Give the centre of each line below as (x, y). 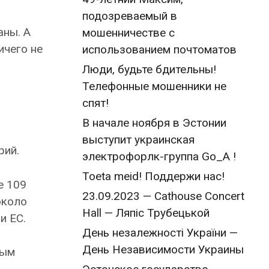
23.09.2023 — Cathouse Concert (163, 196)
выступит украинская (138, 140)
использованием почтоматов (159, 50)
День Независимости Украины (163, 249)
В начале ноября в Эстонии (154, 123)
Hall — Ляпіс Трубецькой (146, 213)
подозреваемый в (130, 16)
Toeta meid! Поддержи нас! (153, 176)
